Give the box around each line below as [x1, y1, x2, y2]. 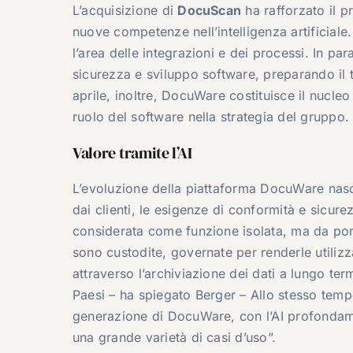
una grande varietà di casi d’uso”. [72, 329, 277, 345]
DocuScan [177, 2, 242, 18]
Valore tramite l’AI [72, 141, 192, 164]
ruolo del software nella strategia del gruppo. [72, 108, 349, 124]
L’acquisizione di [72, 2, 178, 18]
